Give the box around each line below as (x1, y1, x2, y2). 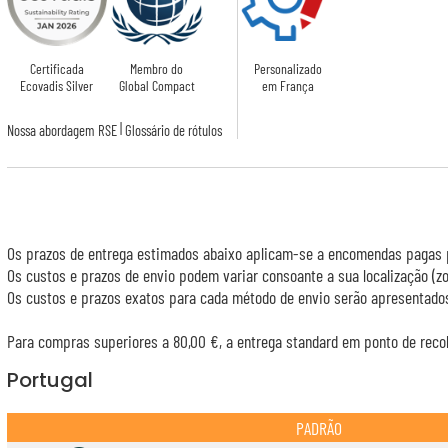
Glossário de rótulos (124, 121, 222, 140)
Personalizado (253, 60, 322, 78)
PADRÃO (295, 416, 342, 439)
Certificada (29, 60, 84, 78)
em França (261, 77, 314, 95)
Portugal (6, 366, 93, 395)
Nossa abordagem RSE (6, 121, 117, 140)
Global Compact (118, 77, 195, 95)
